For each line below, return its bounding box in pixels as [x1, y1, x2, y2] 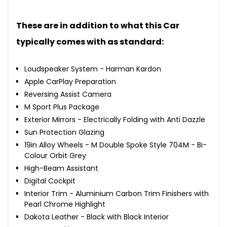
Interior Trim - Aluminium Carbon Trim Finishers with [24, 188, 209, 199]
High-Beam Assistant [24, 163, 98, 173]
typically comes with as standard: [16, 35, 164, 48]
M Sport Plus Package [24, 101, 99, 112]
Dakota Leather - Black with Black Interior [24, 211, 169, 222]
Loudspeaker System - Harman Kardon [24, 63, 161, 74]
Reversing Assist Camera [24, 89, 111, 99]
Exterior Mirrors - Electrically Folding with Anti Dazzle [24, 114, 205, 125]
